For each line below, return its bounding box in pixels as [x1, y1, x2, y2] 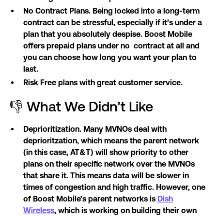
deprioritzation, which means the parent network [23, 136, 199, 145]
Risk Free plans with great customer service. [23, 78, 183, 87]
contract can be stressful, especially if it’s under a [23, 18, 202, 27]
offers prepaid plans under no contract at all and [23, 41, 200, 50]
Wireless [23, 206, 54, 215]
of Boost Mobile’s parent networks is [23, 194, 157, 203]
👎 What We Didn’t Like [10, 98, 153, 115]
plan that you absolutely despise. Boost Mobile [23, 30, 192, 39]
